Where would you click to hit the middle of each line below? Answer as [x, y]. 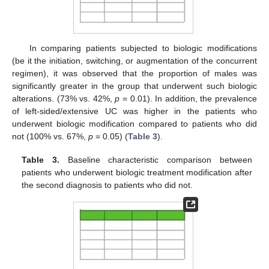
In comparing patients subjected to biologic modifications [143, 48]
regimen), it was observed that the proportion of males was [134, 74]
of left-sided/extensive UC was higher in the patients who [134, 111]
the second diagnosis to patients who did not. [107, 185]
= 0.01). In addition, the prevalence [189, 99]
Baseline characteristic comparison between [156, 159]
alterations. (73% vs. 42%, [64, 99]
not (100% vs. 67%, [50, 137]
